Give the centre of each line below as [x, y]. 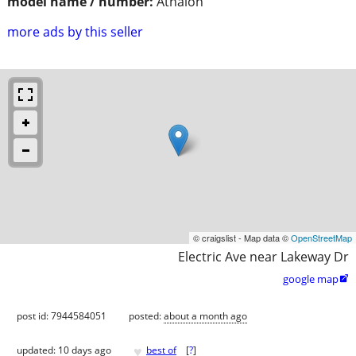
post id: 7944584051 [62, 315]
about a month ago [205, 315]
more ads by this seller [75, 31]
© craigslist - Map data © [242, 237]
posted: [146, 315]
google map [311, 279]
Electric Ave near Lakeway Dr [263, 256]
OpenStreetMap [321, 237]
